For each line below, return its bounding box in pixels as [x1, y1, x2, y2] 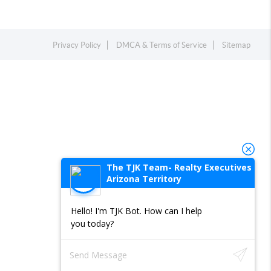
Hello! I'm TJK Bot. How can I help [71, 205, 202, 217]
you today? [71, 218, 114, 229]
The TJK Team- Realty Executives [106, 162, 252, 173]
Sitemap [222, 41, 251, 50]
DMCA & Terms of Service [116, 41, 207, 50]
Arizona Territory [106, 173, 181, 184]
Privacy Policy [53, 41, 102, 50]
